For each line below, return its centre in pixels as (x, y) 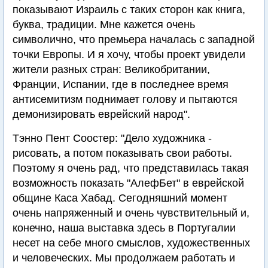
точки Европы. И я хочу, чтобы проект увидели (129, 54)
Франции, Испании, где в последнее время (121, 84)
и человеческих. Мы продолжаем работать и (124, 258)
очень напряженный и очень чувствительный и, (131, 213)
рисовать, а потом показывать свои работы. (122, 153)
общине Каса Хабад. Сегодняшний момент (120, 198)
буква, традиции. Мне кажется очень (104, 25)
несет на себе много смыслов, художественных (131, 243)
